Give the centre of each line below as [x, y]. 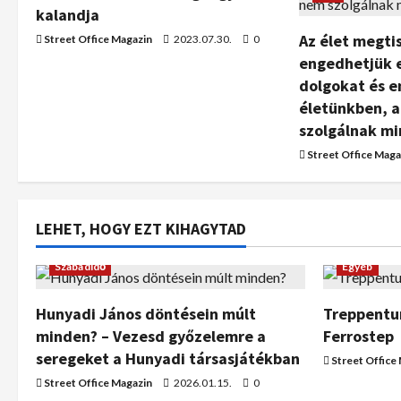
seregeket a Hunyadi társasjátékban [168, 358]
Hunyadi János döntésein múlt [146, 314]
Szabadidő [80, 266]
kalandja [68, 15]
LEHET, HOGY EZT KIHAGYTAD [141, 229]
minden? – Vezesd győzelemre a [151, 336]
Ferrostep [358, 336]
